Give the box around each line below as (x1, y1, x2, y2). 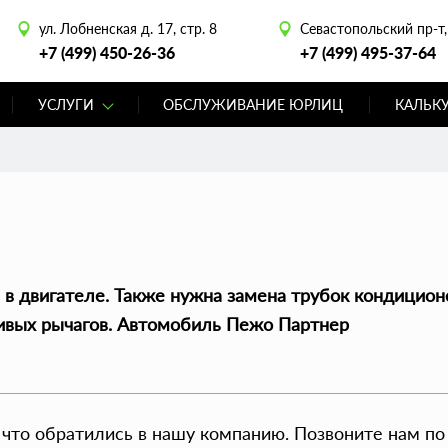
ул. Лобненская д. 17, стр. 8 (38, 20, 217, 37)
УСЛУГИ (37, 96, 94, 113)
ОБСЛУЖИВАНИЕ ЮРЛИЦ (163, 96, 344, 113)
